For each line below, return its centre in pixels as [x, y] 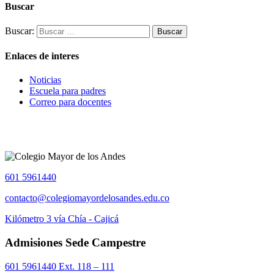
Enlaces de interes [42, 56]
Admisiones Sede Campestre [75, 243]
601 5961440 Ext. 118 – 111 [60, 266]
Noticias [45, 80]
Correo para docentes [70, 102]
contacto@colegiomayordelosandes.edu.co [87, 198]
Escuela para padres [68, 91]
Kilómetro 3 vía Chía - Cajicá [62, 219]
